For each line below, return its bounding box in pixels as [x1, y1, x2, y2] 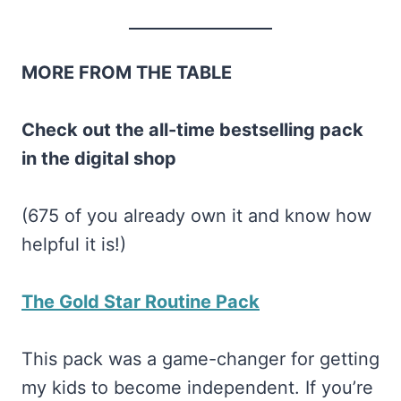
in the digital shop [21, 148, 176, 170]
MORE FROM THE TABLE [21, 62, 232, 84]
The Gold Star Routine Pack [21, 291, 260, 313]
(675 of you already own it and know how [21, 205, 371, 227]
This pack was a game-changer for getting [21, 348, 380, 371]
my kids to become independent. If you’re [21, 377, 373, 399]
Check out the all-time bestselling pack [21, 119, 363, 141]
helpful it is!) [21, 234, 126, 256]
